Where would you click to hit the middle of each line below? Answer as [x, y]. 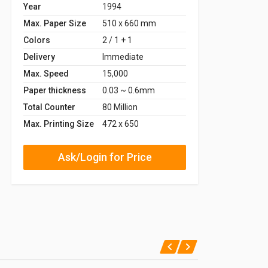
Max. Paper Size [55, 23]
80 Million [120, 107]
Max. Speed [46, 73]
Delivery [39, 57]
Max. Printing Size [59, 124]
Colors [37, 40]
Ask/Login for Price [105, 157]
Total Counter [49, 107]
